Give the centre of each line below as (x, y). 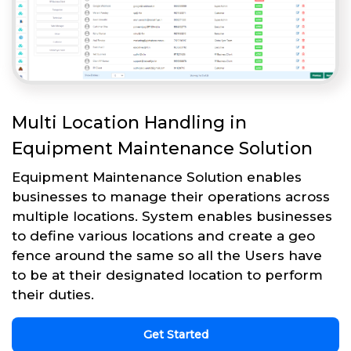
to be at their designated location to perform (167, 275)
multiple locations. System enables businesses (172, 216)
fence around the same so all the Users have (167, 255)
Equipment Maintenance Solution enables (157, 177)
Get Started (175, 334)
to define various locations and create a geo (163, 235)
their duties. (53, 294)
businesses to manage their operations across (171, 196)
